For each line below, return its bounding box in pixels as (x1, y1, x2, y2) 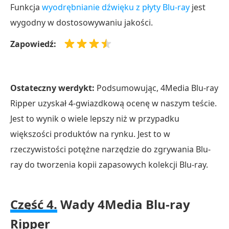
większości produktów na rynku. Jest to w (10, 128, 170, 140)
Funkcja (10, 1, 42, 13)
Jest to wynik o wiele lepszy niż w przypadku (10, 112, 179, 124)
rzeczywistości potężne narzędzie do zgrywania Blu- (10, 143, 211, 155)
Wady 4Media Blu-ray (57, 195, 190, 213)
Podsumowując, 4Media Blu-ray (95, 82, 218, 94)
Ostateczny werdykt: (10, 82, 95, 94)
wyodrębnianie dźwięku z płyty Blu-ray (42, 1, 190, 13)
